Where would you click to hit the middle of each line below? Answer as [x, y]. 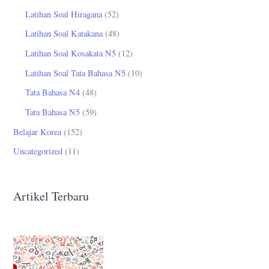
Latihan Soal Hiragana [64, 14]
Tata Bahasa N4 [53, 92]
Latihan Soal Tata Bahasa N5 [76, 73]
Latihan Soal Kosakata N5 [71, 53]
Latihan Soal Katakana [64, 34]
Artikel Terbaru [51, 196]
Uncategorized [38, 151]
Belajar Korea [38, 131]
